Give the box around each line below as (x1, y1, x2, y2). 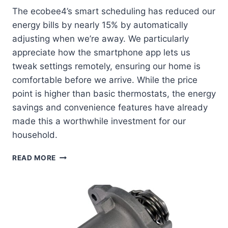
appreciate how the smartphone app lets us (12, 47, 190, 58)
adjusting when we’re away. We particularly (12, 34, 189, 44)
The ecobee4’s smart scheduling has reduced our (12, 6, 215, 17)
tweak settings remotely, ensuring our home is (12, 61, 201, 72)
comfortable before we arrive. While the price (12, 75, 197, 85)
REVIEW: (55, 183, 87, 192)
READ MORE (12, 154, 56, 162)
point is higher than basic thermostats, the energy (12, 89, 216, 99)
